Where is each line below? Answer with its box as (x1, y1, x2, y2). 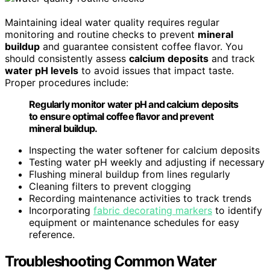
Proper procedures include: (5, 76, 128, 89)
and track (209, 52, 255, 64)
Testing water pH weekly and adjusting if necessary (29, 155, 265, 168)
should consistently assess (5, 52, 129, 64)
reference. (29, 228, 75, 240)
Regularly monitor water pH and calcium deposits (29, 98, 239, 110)
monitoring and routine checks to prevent (5, 28, 198, 40)
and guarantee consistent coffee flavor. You (40, 40, 243, 52)
